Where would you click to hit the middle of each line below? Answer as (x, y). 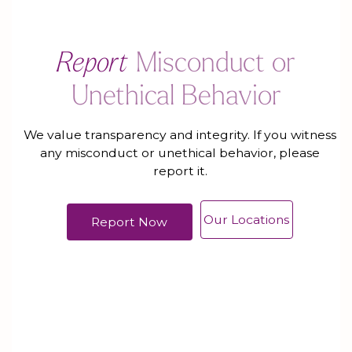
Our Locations (247, 220)
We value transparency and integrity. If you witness (180, 135)
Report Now (130, 222)
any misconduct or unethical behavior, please (180, 153)
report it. (180, 171)
